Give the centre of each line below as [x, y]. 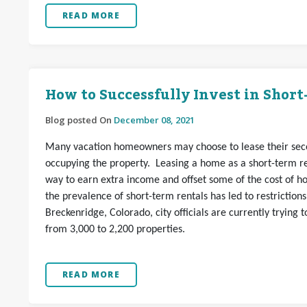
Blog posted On [79, 120]
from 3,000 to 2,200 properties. [116, 230]
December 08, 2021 [154, 120]
